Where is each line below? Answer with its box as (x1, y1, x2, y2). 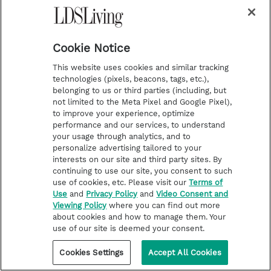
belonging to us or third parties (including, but (53, 86, 227, 95)
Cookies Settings (59, 248, 124, 257)
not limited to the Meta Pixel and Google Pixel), (53, 97, 232, 106)
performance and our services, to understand (53, 120, 226, 129)
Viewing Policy (53, 201, 107, 210)
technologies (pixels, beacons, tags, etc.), (53, 74, 209, 83)
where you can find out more (106, 201, 221, 210)
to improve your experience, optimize (53, 109, 195, 118)
